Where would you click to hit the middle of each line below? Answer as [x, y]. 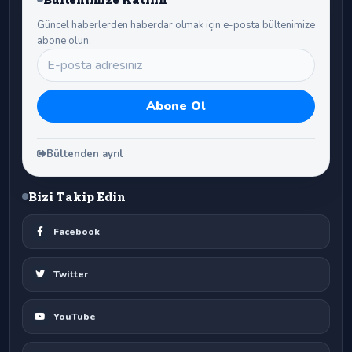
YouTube [75, 317]
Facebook [77, 232]
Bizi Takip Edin [77, 197]
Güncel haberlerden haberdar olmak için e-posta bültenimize [176, 25]
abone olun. [64, 40]
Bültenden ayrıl [85, 154]
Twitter [71, 275]
